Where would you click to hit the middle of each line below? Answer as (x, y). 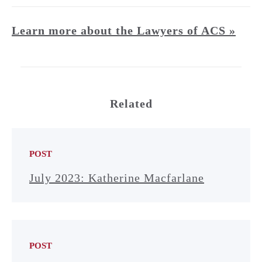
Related (131, 104)
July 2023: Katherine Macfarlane (117, 178)
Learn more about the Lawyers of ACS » (124, 30)
